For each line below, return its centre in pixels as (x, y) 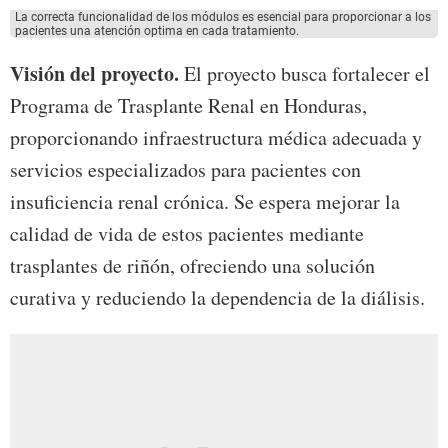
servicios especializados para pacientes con (185, 170)
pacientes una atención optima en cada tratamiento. (157, 31)
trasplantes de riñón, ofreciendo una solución (192, 266)
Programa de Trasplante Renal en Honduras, (188, 106)
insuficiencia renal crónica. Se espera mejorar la (205, 202)
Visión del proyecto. (94, 74)
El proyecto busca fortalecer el (304, 74)
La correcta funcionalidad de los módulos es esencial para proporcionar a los (223, 17)
